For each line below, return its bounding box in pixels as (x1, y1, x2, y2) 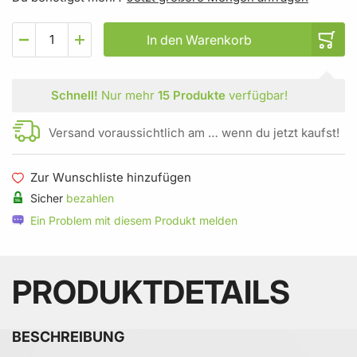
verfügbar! (225, 88, 288, 103)
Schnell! (50, 88, 98, 103)
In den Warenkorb (146, 31, 252, 48)
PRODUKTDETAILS (12, 272, 290, 312)
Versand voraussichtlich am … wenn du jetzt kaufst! (49, 125, 339, 140)
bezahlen (66, 190, 114, 205)
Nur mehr (97, 88, 158, 103)
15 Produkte (157, 88, 226, 103)
